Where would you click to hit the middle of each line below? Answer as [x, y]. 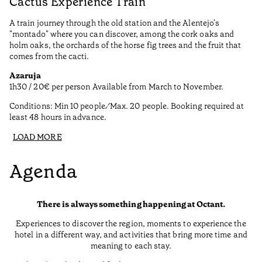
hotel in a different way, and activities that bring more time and [131, 235]
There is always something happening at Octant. [131, 204]
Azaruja [25, 76]
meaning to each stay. [131, 246]
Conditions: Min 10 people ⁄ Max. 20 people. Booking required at [127, 106]
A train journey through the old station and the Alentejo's [115, 23]
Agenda [44, 171]
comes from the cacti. [49, 56]
